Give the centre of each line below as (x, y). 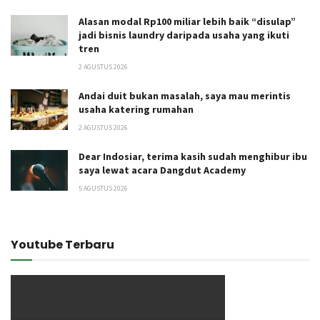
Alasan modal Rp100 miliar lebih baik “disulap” (187, 21)
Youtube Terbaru (62, 245)
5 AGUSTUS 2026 (103, 188)
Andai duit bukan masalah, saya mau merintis (185, 96)
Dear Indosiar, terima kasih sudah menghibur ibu (193, 156)
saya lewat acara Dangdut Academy (162, 170)
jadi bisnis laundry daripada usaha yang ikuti (184, 35)
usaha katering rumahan (136, 109)
